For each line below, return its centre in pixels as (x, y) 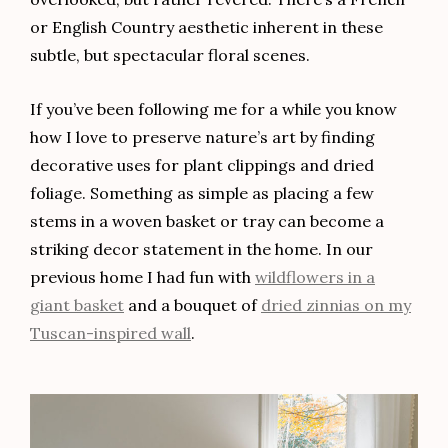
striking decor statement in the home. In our (201, 249)
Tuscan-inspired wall (110, 333)
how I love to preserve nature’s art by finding (202, 137)
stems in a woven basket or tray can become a (207, 221)
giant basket (77, 305)
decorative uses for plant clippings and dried (202, 165)
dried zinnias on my (336, 305)
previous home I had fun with (142, 277)
